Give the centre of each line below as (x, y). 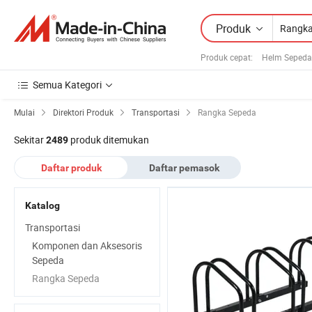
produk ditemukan (109, 140)
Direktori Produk (83, 112)
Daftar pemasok (184, 168)
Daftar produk (71, 168)
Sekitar (30, 140)
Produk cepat (226, 57)
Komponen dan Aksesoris (87, 245)
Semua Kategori (67, 85)
